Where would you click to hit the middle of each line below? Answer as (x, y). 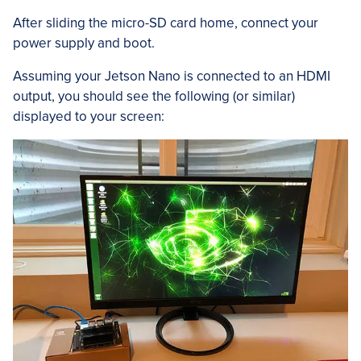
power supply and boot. (84, 43)
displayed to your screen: (89, 116)
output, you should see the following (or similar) (154, 96)
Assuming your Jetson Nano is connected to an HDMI (172, 76)
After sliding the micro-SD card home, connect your (166, 23)
